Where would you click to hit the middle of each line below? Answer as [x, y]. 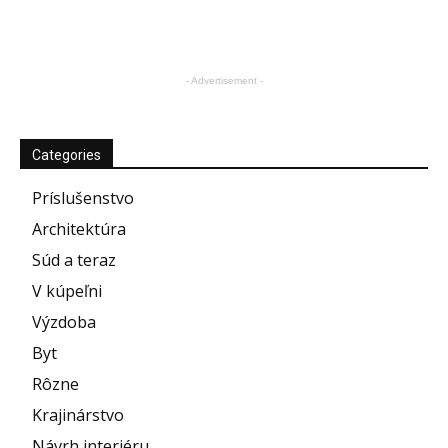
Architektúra [79, 229]
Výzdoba [64, 322]
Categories [66, 155]
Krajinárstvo [78, 415]
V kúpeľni [67, 291]
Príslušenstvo [83, 198]
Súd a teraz [74, 260]
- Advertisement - [224, 81]
